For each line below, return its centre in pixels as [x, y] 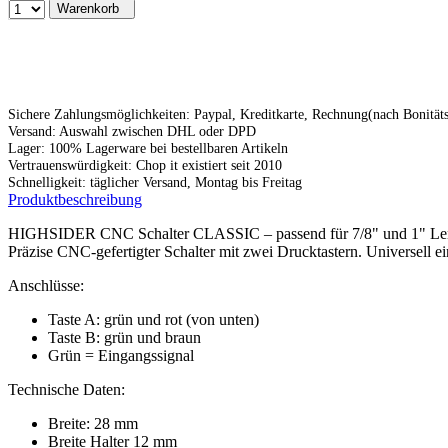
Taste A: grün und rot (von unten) [153, 319]
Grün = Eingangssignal [121, 355]
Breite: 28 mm [95, 423]
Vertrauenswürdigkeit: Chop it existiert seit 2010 [145, 164]
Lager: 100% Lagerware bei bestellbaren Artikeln [148, 147]
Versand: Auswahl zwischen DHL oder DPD [132, 130]
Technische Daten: [66, 389]
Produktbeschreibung [75, 199]
